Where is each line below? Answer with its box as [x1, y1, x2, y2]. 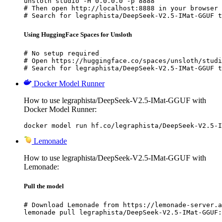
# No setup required [24, 49, 99, 57]
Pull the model [24, 182, 64, 190]
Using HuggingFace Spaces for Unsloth [24, 30, 132, 38]
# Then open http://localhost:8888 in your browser [24, 4, 218, 12]
